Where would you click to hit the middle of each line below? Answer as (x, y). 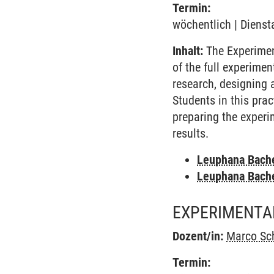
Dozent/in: (198, 236)
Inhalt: (188, 51)
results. (191, 133)
